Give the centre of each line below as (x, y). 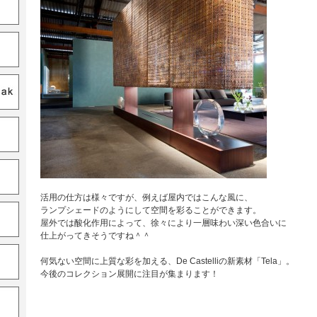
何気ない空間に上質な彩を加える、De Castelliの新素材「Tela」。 (167, 261)
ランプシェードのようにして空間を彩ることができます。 (151, 210)
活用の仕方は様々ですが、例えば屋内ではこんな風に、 (146, 197)
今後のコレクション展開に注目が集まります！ (129, 274)
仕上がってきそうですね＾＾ (96, 236)
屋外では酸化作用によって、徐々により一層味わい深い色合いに (163, 223)
